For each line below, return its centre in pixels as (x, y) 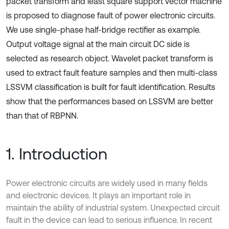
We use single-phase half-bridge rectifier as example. (103, 30)
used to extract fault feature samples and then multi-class (112, 73)
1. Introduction (57, 154)
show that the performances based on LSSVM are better (110, 101)
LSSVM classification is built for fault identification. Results (111, 87)
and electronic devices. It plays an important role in (98, 195)
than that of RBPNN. (42, 116)
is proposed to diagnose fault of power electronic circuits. (111, 15)
